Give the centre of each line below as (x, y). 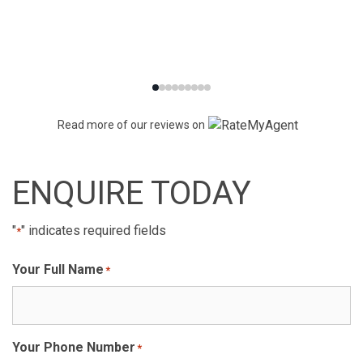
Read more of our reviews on (131, 125)
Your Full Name (58, 269)
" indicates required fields (94, 230)
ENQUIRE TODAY (132, 193)
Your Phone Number (74, 347)
